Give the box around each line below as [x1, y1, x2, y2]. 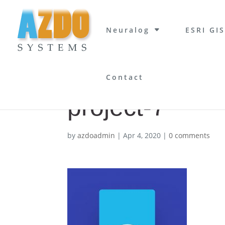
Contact [106, 72, 144, 82]
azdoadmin [77, 131, 116, 140]
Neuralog [106, 25, 150, 35]
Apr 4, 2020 [123, 131, 161, 140]
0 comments [169, 131, 210, 140]
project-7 [67, 93, 166, 121]
